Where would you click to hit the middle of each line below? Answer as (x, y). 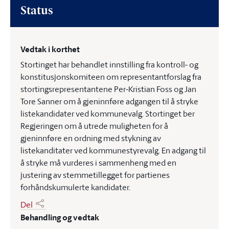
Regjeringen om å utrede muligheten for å (94, 126)
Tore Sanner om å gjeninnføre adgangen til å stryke (109, 101)
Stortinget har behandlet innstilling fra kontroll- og (109, 64)
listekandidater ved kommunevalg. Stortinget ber (108, 113)
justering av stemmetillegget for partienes (95, 175)
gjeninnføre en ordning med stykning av (91, 138)
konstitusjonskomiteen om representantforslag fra (111, 77)
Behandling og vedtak (60, 217)
